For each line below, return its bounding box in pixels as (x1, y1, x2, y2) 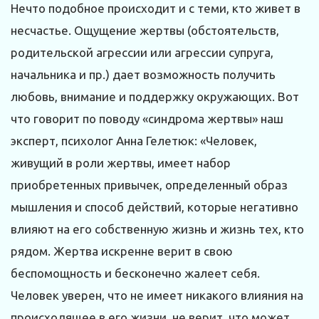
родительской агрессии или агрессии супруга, (11, 46, 273, 60)
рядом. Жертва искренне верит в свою (11, 244, 233, 258)
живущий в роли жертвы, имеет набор (11, 156, 231, 170)
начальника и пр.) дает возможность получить (11, 68, 276, 82)
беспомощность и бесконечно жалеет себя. (11, 266, 260, 281)
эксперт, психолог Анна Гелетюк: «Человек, (11, 134, 257, 148)
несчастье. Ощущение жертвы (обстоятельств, (11, 23, 279, 38)
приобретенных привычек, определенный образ (11, 178, 288, 192)
